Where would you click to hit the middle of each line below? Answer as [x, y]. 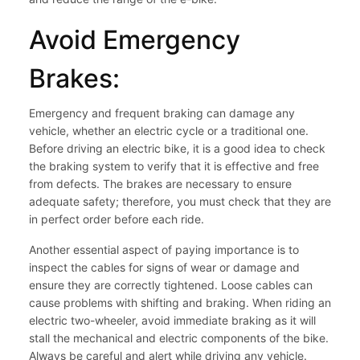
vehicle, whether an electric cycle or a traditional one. [169, 131]
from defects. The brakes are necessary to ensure [160, 184]
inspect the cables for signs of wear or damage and [164, 268]
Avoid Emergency [135, 40]
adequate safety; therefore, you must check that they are [180, 202]
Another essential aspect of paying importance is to [164, 250]
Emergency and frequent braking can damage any [162, 113]
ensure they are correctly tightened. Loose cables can [171, 285]
